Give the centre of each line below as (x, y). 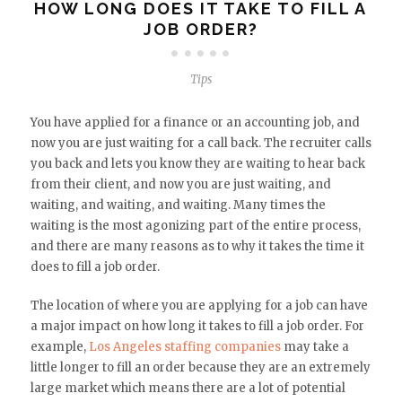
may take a (315, 346)
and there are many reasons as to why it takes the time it (197, 246)
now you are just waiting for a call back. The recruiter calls (201, 143)
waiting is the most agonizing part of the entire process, (195, 225)
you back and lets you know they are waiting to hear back (197, 163)
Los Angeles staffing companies (184, 346)
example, (59, 346)
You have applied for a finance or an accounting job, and (195, 122)
